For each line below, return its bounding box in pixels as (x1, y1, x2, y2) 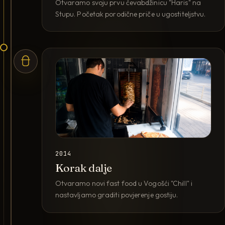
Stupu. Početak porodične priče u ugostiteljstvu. (55, 9, 206, 19)
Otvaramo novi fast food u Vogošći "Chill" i (55, 179, 192, 188)
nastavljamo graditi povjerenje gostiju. (55, 190, 178, 200)
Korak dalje (55, 161, 113, 175)
